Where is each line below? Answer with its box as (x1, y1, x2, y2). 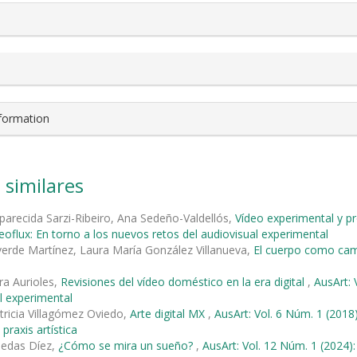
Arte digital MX (130, 305, 208, 321)
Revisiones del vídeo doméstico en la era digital (61, 273, 308, 289)
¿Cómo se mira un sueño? (58, 337, 196, 353)
